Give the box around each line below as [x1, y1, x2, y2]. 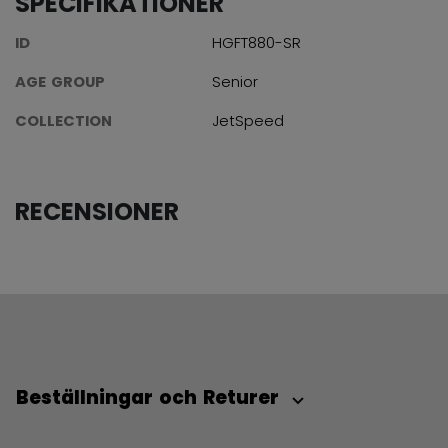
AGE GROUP [15, 71, 105, 92]
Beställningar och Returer [16, 383, 285, 411]
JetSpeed [212, 110, 284, 131]
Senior [212, 71, 258, 92]
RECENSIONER [15, 195, 179, 229]
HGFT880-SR [212, 32, 301, 53]
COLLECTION [15, 110, 112, 131]
